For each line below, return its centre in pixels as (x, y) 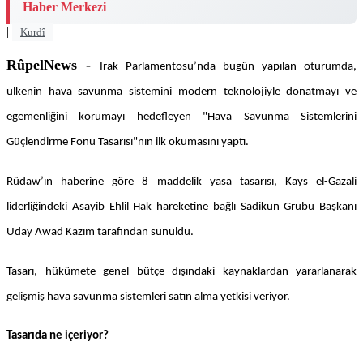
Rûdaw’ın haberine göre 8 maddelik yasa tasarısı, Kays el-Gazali (181, 182)
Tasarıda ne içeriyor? (58, 336)
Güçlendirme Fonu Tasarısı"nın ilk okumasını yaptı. (128, 143)
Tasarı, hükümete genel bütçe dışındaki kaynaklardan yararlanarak (181, 271)
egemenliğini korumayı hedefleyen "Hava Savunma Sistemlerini (181, 117)
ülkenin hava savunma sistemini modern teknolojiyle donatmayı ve (181, 92)
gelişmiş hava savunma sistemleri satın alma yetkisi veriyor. (148, 297)
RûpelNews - (49, 65)
